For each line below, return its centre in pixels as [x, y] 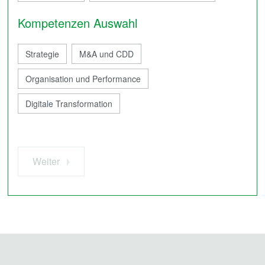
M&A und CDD [106, 54]
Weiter [46, 161]
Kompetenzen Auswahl [77, 23]
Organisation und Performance [83, 79]
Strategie [42, 54]
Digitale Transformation [69, 104]
